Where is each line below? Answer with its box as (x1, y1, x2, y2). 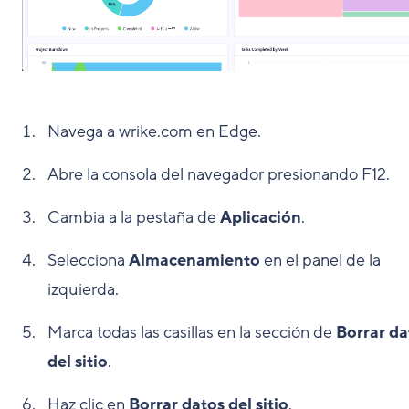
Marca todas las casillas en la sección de (47, 321, 336, 344)
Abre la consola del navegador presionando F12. (47, 163, 390, 186)
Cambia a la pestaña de (47, 206, 220, 229)
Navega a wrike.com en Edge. (47, 121, 261, 143)
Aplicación (220, 206, 301, 229)
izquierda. (47, 278, 119, 301)
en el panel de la (260, 249, 381, 272)
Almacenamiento (129, 249, 260, 272)
